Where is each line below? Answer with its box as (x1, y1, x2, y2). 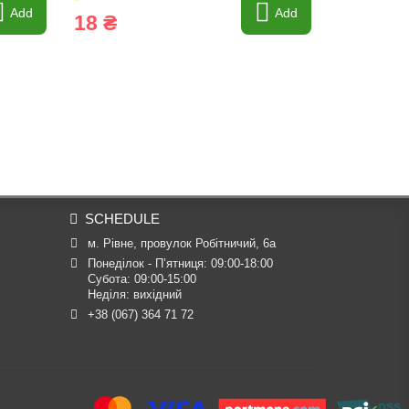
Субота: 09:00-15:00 (87, 272, 196, 286)
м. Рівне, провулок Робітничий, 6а (87, 236, 276, 250)
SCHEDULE (85, 211, 160, 226)
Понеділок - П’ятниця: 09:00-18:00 (87, 257, 273, 270)
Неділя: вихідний (87, 288, 182, 301)
